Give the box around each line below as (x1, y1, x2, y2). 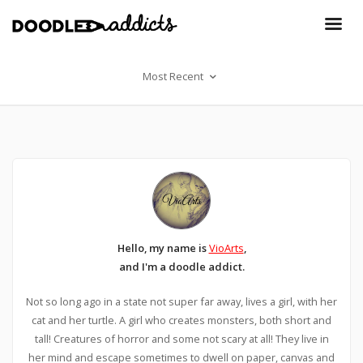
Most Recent (143, 68, 207, 83)
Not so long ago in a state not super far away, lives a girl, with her (26, 293, 337, 309)
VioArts (208, 240, 244, 255)
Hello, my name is (117, 240, 209, 255)
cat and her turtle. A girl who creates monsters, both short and (32, 312, 331, 327)
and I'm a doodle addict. (118, 258, 245, 274)
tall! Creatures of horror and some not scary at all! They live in (34, 331, 329, 346)
